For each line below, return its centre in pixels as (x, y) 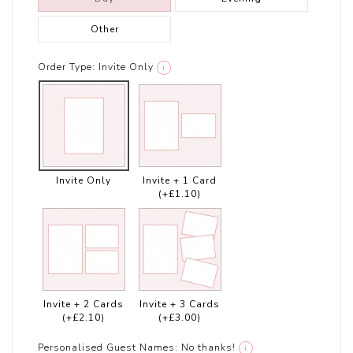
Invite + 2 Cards (83, 304)
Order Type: (67, 67)
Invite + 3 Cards (179, 304)
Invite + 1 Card (179, 180)
